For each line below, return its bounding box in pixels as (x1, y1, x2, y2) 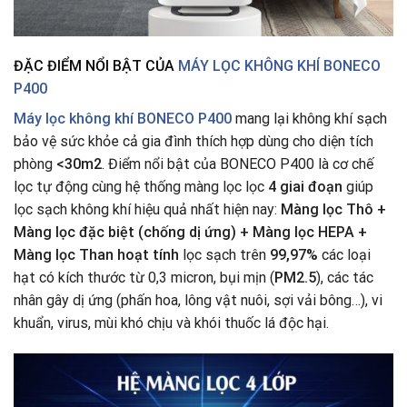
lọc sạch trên (183, 246, 270, 264)
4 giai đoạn (268, 178, 342, 196)
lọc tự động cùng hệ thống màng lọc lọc (14, 178, 268, 196)
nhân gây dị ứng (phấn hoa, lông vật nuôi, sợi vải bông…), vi (14, 292, 382, 310)
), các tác (316, 269, 373, 287)
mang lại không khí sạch (232, 110, 387, 128)
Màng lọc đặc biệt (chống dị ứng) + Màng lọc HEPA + (14, 223, 367, 242)
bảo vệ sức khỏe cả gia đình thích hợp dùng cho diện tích (14, 133, 373, 151)
